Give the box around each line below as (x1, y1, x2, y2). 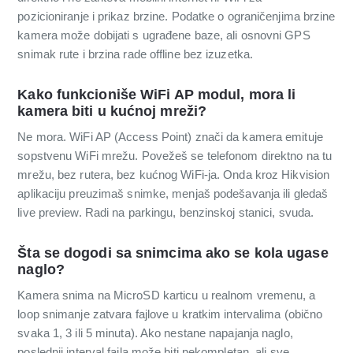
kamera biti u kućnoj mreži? (17, 103, 207, 120)
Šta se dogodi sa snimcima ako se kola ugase (17, 244, 329, 261)
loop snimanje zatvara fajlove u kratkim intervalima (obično (17, 307, 323, 321)
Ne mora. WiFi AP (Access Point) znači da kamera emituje (17, 129, 323, 143)
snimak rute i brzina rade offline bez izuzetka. (17, 47, 254, 61)
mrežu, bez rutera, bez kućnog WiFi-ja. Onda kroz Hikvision (17, 167, 330, 181)
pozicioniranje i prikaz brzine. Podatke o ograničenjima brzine (17, 9, 336, 24)
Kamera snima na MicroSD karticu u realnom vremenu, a (17, 288, 316, 302)
